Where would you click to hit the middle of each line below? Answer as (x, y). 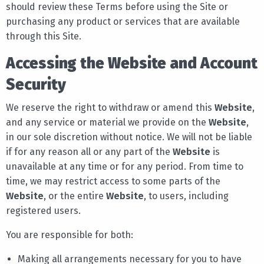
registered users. (43, 210)
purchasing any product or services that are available (123, 21)
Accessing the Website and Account (132, 63)
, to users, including (186, 196)
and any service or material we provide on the (107, 122)
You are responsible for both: (70, 235)
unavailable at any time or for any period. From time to (125, 166)
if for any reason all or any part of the (89, 151)
